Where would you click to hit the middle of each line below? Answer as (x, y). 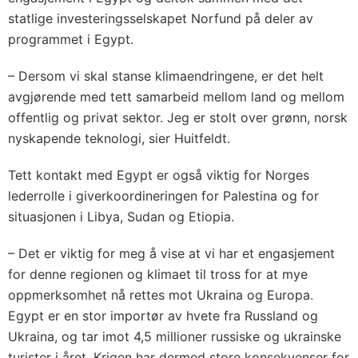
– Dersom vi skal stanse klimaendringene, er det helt (166, 76)
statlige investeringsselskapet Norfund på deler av (161, 19)
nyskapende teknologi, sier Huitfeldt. (119, 139)
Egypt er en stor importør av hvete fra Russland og (163, 316)
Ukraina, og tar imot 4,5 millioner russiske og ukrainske (175, 337)
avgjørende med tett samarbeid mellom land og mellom (176, 97)
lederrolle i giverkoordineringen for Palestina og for (163, 196)
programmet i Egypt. (71, 40)
